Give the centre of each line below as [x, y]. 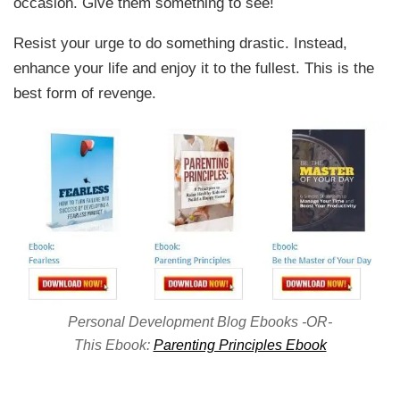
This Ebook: [113, 345]
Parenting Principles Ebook [240, 345]
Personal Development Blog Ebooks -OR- [200, 322]
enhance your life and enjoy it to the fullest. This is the [194, 68]
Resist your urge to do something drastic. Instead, [181, 43]
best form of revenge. [85, 93]
